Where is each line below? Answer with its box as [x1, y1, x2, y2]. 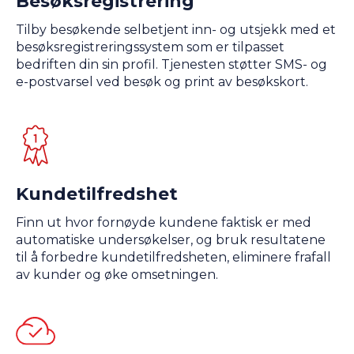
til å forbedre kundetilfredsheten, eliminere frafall [16, 250, 331, 265]
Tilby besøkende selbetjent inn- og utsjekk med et [16, 22, 336, 38]
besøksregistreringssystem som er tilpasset [16, 40, 284, 55]
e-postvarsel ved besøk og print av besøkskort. [16, 74, 308, 90]
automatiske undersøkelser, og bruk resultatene [16, 232, 326, 248]
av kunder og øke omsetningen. [16, 267, 218, 283]
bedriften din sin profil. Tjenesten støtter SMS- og [16, 57, 327, 73]
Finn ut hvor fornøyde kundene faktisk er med [16, 215, 311, 231]
